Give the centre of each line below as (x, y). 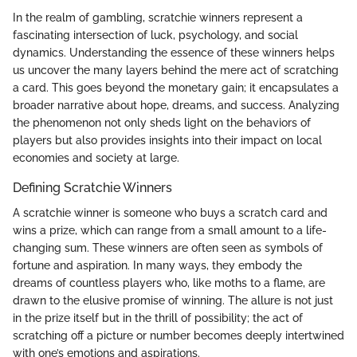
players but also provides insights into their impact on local (167, 140)
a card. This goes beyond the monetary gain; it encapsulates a (176, 87)
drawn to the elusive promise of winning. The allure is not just (173, 300)
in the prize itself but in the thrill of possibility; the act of (158, 318)
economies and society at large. (96, 157)
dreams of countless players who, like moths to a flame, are (169, 282)
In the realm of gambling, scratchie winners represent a (158, 17)
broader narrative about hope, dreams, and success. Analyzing (176, 105)
